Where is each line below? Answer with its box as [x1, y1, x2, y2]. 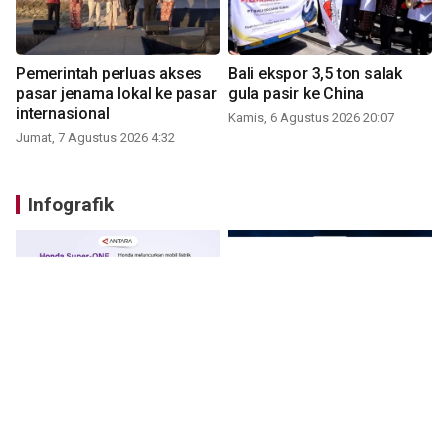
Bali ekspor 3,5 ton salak [228, 64, 402, 84]
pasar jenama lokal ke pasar [16, 84, 217, 104]
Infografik [28, 193, 114, 217]
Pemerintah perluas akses [16, 64, 203, 84]
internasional [16, 104, 110, 124]
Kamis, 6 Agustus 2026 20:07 [228, 110, 394, 126]
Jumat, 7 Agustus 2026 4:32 [16, 130, 175, 146]
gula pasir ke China [228, 84, 365, 104]
